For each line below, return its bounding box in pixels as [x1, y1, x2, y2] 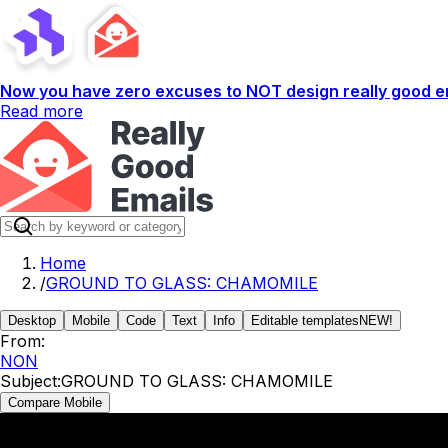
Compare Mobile [8, 395, 102, 410]
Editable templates [251, 313, 359, 328]
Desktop [8, 313, 56, 328]
